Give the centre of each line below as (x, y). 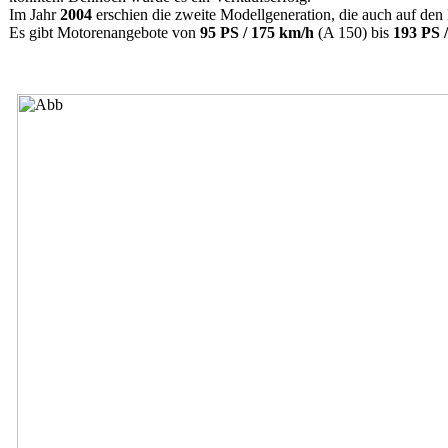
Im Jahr (34, 14)
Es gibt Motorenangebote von (104, 32)
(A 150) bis (353, 32)
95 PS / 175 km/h (257, 32)
